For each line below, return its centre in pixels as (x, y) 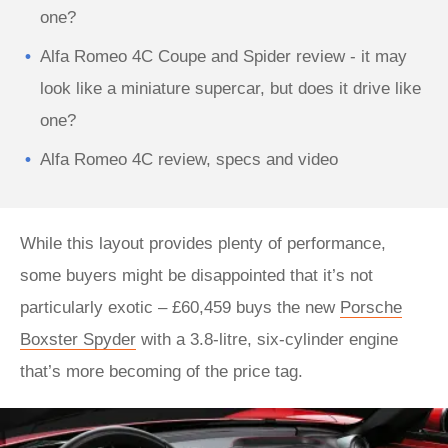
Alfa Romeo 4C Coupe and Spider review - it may (223, 56)
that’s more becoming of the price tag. (161, 371)
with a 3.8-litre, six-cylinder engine (267, 339)
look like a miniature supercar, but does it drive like (230, 88)
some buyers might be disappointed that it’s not (196, 275)
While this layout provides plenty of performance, (203, 243)
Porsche (371, 307)
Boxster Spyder (78, 339)
